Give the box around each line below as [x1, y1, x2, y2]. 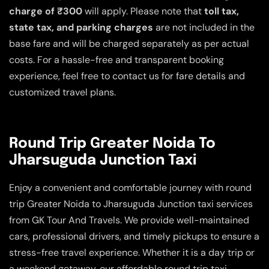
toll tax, [204, 5, 239, 18]
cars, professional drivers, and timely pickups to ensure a [9, 230, 259, 243]
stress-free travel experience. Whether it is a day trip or [9, 246, 255, 259]
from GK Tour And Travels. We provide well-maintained [9, 214, 249, 227]
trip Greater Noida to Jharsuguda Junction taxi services [9, 198, 253, 211]
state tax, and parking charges [9, 21, 153, 34]
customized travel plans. [9, 86, 116, 99]
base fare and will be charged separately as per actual [9, 37, 249, 50]
